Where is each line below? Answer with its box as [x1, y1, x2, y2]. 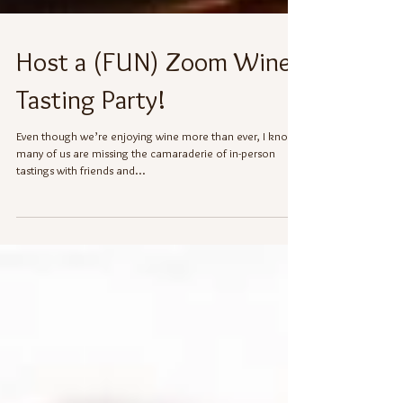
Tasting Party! [16, 119, 166, 152]
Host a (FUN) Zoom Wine [16, 81, 291, 114]
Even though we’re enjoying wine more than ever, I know [16, 165, 296, 179]
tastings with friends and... [16, 199, 146, 213]
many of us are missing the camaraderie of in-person [16, 182, 275, 196]
